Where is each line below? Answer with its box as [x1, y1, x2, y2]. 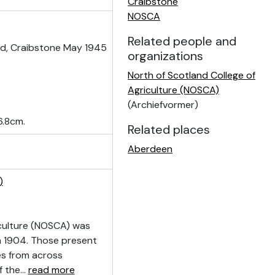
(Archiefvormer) [128, 98, 198, 111]
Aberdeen [128, 142, 172, 155]
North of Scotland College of [128, 69, 255, 82]
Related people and [128, 33, 236, 49]
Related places [128, 122, 210, 137]
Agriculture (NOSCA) [128, 83, 219, 96]
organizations [128, 48, 203, 64]
